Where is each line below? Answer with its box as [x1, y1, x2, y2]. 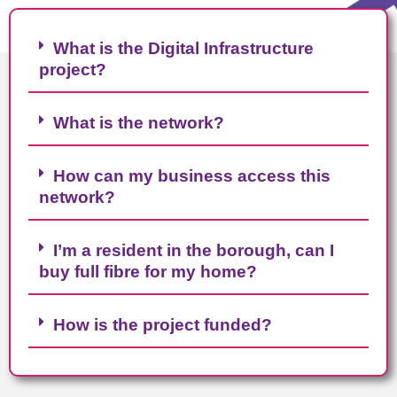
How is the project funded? [53, 315, 272, 334]
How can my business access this [53, 167, 331, 185]
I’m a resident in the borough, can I [53, 241, 334, 260]
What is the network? [53, 113, 224, 132]
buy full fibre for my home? [39, 262, 257, 281]
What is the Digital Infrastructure [53, 39, 314, 58]
